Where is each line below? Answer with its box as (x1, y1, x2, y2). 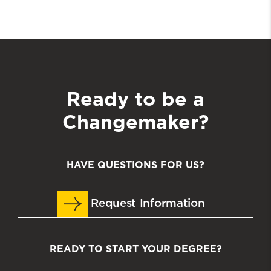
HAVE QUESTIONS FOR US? (67, 159, 204, 171)
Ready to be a (67, 87, 204, 111)
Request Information (87, 198, 205, 210)
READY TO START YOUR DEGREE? (49, 243, 222, 255)
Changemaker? (62, 110, 209, 134)
